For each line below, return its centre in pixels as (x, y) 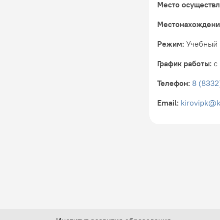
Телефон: (174, 83)
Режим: (171, 44)
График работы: (184, 63)
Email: (168, 103)
